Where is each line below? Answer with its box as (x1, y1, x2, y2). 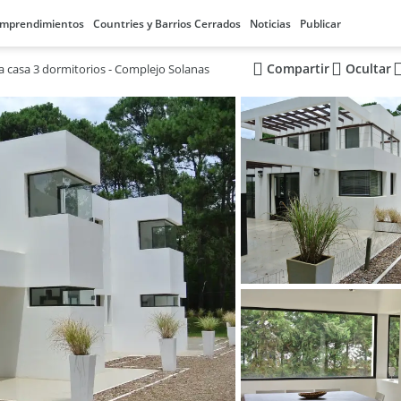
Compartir (266, 60, 329, 77)
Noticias (250, 16, 291, 31)
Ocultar (345, 60, 391, 77)
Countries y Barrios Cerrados (93, 16, 241, 31)
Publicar (300, 16, 341, 31)
